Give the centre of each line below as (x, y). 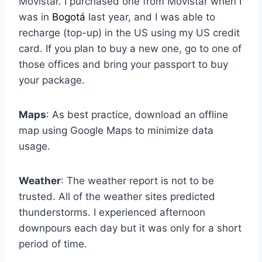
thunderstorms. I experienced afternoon (112, 213)
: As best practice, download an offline (137, 115)
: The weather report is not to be (137, 181)
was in (35, 17)
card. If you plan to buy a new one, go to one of (130, 49)
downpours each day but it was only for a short (130, 228)
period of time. (53, 244)
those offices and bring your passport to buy (123, 65)
